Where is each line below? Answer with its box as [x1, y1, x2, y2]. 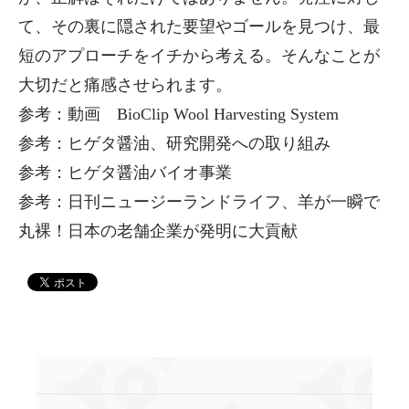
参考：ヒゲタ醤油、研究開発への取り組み [18, 133, 330, 152]
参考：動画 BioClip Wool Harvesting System [18, 104, 339, 123]
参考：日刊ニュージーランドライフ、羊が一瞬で [18, 192, 380, 211]
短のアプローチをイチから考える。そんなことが [18, 46, 380, 65]
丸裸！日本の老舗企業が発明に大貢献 [18, 221, 298, 240]
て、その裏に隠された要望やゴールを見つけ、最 [18, 16, 380, 36]
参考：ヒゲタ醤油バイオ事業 [18, 163, 232, 182]
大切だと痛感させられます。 [18, 75, 232, 94]
